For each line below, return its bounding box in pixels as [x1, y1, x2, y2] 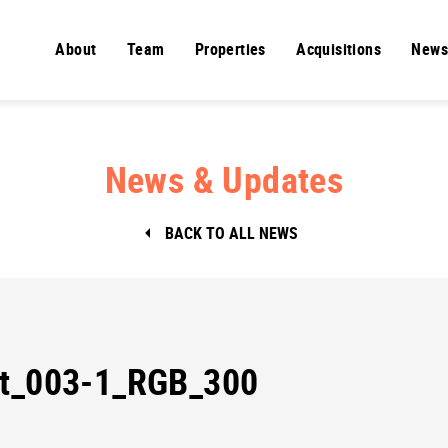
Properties [194, 37, 266, 60]
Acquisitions [296, 37, 382, 60]
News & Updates [104, 154, 344, 203]
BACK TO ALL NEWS [165, 221, 299, 244]
